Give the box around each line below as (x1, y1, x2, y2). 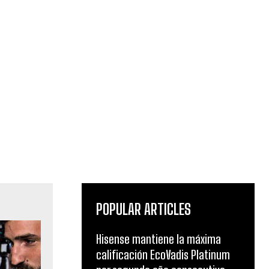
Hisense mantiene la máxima (96, 232, 221, 246)
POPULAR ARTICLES (96, 201, 191, 218)
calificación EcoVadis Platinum (96, 247, 230, 262)
